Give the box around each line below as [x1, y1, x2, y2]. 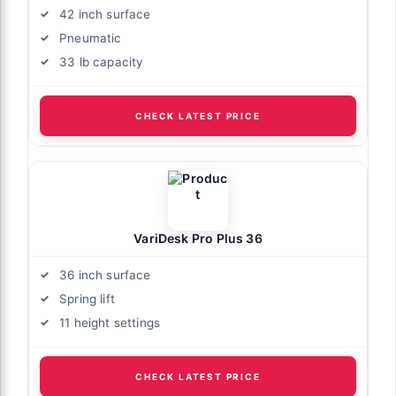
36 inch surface [59, 267, 151, 282]
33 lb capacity [59, 54, 144, 69]
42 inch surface [59, 6, 151, 21]
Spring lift [59, 291, 115, 306]
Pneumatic [59, 30, 122, 45]
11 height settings [59, 315, 161, 330]
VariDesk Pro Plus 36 [133, 230, 263, 246]
